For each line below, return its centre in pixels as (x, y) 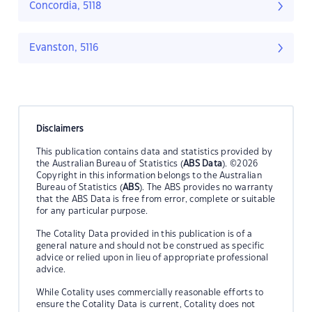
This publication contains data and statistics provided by (154, 151)
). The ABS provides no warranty (206, 187)
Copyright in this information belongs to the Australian (149, 175)
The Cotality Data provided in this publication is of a (144, 234)
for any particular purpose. (92, 211)
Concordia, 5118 (65, 7)
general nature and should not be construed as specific (150, 245)
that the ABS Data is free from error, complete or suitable (156, 199)
